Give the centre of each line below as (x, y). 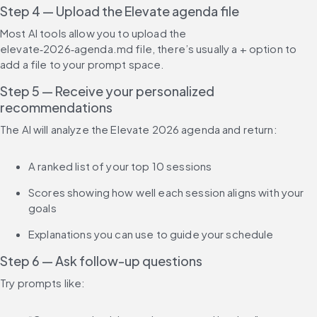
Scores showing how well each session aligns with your (166, 192)
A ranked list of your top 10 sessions (120, 166)
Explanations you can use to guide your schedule (151, 234)
